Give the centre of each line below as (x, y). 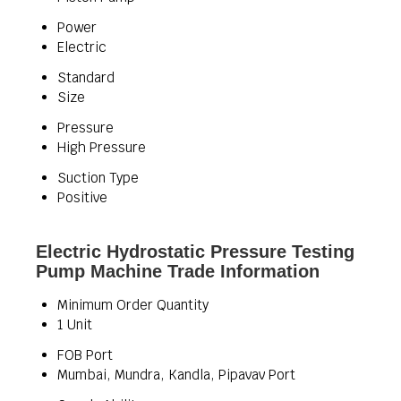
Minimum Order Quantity (133, 305)
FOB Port (85, 355)
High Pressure (102, 147)
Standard (86, 77)
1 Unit (75, 324)
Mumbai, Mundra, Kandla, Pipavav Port (176, 375)
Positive (82, 197)
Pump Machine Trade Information (178, 271)
